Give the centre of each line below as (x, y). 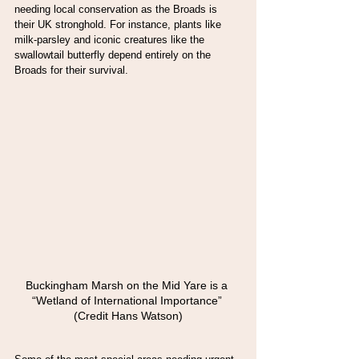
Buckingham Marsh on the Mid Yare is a (128, 285)
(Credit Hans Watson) (128, 315)
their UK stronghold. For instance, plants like (119, 24)
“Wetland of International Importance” (128, 300)
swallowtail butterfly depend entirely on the (114, 55)
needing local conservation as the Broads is (117, 9)
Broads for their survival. (71, 70)
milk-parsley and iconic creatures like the (111, 40)
